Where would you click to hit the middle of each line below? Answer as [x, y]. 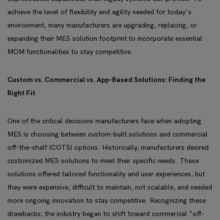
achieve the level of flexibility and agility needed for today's [99, 12]
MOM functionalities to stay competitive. [70, 52]
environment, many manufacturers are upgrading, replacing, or [102, 25]
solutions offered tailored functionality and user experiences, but [106, 174]
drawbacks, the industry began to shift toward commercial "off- [106, 214]
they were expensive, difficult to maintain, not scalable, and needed [110, 187]
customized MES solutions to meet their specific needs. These [103, 161]
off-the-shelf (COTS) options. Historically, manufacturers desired [108, 148]
